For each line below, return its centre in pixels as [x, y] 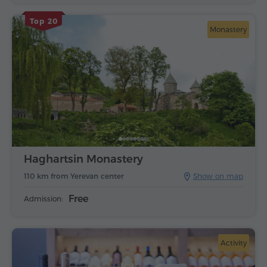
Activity [234, 243]
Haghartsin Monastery [83, 159]
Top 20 [44, 21]
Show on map [218, 176]
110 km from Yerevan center [74, 176]
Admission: [43, 198]
